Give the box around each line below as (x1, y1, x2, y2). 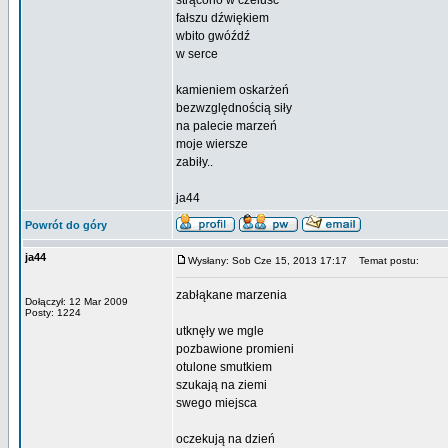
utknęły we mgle (176, 324, 264, 338)
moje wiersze (176, 137, 248, 151)
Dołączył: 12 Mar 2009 (25, 296, 128, 307)
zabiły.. (176, 155, 213, 169)
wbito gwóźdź (176, 29, 250, 43)
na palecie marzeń (176, 119, 277, 133)
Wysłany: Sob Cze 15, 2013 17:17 (188, 255, 347, 266)
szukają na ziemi (176, 378, 267, 392)
